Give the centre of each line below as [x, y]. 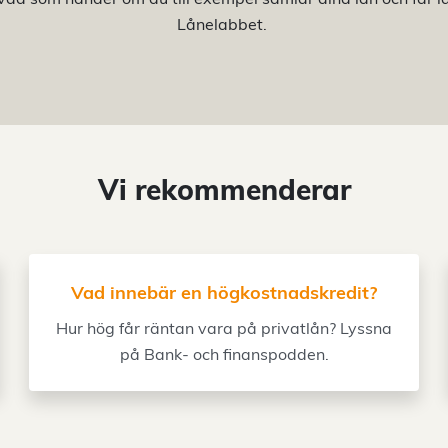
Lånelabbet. [224, 24]
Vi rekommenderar [224, 189]
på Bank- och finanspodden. [224, 354]
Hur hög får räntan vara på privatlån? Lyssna [224, 328]
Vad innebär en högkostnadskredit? [224, 292]
